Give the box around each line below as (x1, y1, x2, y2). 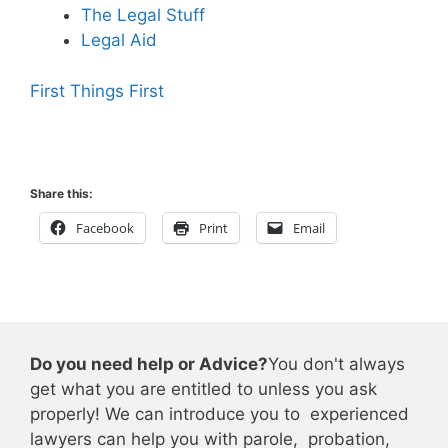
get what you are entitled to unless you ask (30, 378, 377, 399)
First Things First (30, 80, 164, 101)
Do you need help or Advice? (30, 353, 268, 374)
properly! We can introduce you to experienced (30, 403, 414, 424)
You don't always (268, 353, 405, 374)
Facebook (76, 218, 134, 237)
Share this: (30, 185, 93, 201)
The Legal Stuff (81, 5, 205, 26)
